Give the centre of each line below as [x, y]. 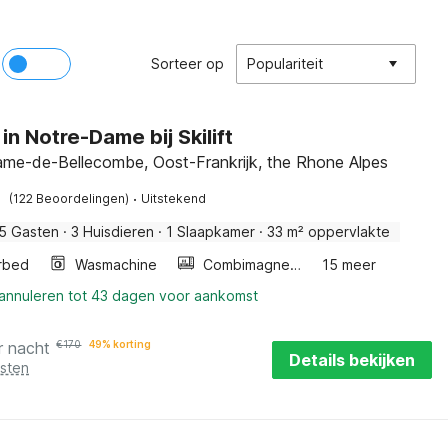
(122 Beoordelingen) [69, 198]
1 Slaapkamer [211, 231]
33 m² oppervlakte [329, 231]
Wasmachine [116, 264]
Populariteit [285, 63]
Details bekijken [352, 360]
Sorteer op [187, 63]
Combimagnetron [296, 264]
